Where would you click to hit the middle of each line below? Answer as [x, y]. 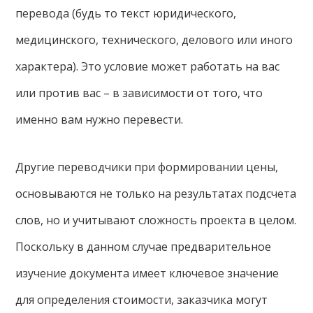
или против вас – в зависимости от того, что [139, 93]
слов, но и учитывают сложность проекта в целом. [156, 220]
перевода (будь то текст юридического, [126, 14]
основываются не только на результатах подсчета [156, 194]
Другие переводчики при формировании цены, [147, 167]
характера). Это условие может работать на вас [148, 67]
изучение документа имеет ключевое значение [147, 274]
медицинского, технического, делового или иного [154, 40]
